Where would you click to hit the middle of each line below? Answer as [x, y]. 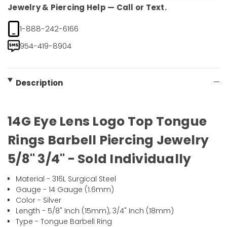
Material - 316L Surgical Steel [66, 179]
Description [39, 83]
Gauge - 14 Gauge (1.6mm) [65, 190]
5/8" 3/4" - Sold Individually [100, 159]
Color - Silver [39, 200]
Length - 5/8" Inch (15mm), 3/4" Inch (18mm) [95, 211]
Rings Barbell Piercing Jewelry [108, 140]
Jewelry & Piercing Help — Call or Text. [87, 8]
